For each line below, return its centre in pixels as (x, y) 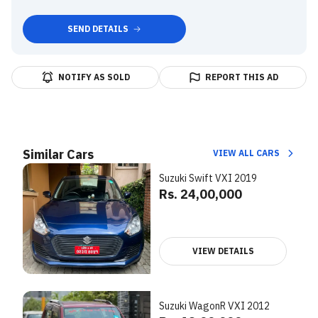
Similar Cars (58, 154)
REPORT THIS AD (241, 77)
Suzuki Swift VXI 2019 (208, 178)
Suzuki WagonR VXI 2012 (214, 306)
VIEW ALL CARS (246, 153)
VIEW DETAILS (223, 251)
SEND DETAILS (98, 29)
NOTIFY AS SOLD (94, 77)
